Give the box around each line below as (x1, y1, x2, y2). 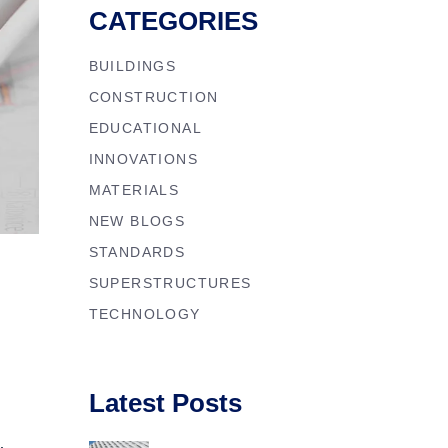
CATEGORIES (88, 5, 258, 36)
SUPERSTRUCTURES (88, 274, 252, 291)
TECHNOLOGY (88, 305, 201, 322)
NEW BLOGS (88, 212, 186, 229)
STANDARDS (88, 243, 186, 260)
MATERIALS (88, 181, 180, 198)
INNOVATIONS (88, 150, 198, 167)
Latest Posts (88, 387, 242, 418)
